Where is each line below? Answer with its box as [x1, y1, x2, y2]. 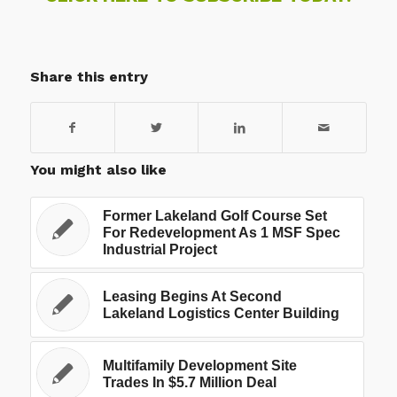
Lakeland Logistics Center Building [102, 306, 339, 322]
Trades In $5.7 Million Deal [102, 375, 276, 391]
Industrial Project [102, 242, 217, 258]
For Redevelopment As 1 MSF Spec [102, 225, 340, 241]
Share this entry [29, 68, 148, 86]
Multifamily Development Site [102, 358, 297, 374]
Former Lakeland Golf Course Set [102, 208, 327, 224]
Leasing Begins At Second [102, 289, 282, 305]
